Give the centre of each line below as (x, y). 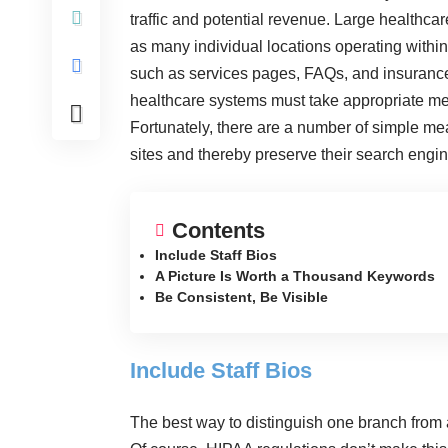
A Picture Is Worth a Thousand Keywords (295, 275)
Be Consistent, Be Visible (241, 296)
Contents (218, 230)
